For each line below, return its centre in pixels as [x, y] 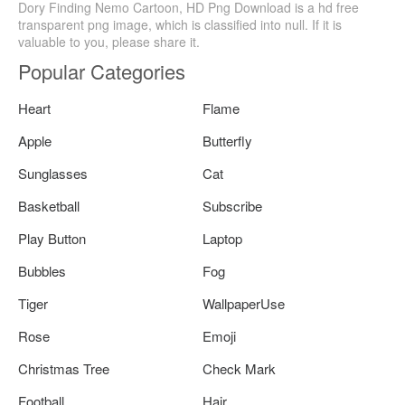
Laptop [222, 238]
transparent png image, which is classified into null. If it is [180, 24]
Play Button [52, 238]
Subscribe [232, 205]
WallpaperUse [244, 303]
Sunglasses [53, 173]
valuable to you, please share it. [109, 41]
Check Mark [239, 368]
